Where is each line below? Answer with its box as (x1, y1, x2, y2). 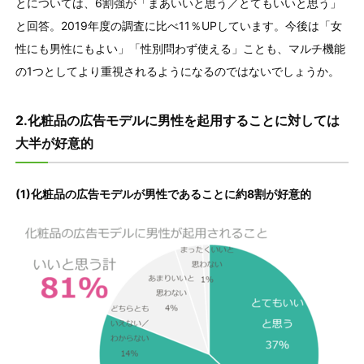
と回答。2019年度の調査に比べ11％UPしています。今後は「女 (15, 18, 342, 32)
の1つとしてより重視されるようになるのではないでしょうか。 (15, 63, 340, 78)
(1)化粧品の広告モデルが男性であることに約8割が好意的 (15, 186, 311, 201)
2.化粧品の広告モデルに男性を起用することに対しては (15, 111, 340, 128)
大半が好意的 (15, 134, 93, 151)
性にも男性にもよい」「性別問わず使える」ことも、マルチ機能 (15, 41, 345, 55)
